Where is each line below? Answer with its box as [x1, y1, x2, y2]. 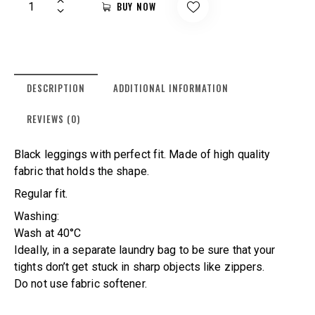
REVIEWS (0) [27, 111, 80, 126]
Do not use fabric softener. [14, 276, 147, 290]
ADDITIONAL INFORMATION [113, 80, 229, 95]
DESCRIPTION [27, 80, 85, 95]
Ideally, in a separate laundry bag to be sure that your [14, 243, 276, 257]
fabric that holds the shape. [14, 164, 149, 178]
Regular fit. [14, 186, 68, 200]
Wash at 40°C [14, 226, 82, 240]
